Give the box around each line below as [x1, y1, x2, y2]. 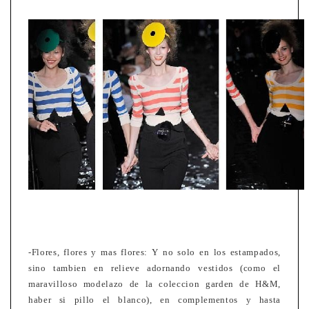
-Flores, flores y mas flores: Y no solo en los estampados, [28, 247, 281, 258]
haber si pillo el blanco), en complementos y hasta [28, 295, 281, 306]
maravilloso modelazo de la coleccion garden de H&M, [28, 279, 281, 290]
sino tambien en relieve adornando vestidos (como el [28, 263, 281, 274]
